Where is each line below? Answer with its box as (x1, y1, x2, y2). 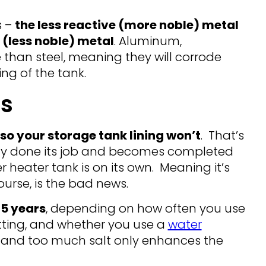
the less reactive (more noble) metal (14, 17, 239, 34)
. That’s (200, 127, 244, 144)
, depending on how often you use (45, 200, 245, 217)
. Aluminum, (113, 33, 182, 50)
